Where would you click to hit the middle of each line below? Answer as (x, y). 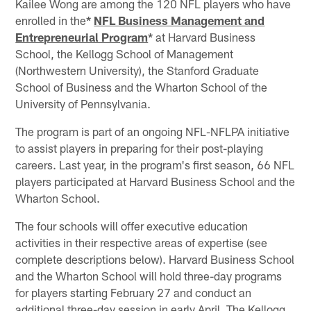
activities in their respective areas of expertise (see (142, 242)
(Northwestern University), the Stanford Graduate (137, 70)
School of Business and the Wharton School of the (142, 86)
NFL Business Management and (179, 20)
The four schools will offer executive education (132, 225)
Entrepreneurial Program (82, 36)
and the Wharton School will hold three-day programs (149, 275)
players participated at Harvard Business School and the (155, 181)
